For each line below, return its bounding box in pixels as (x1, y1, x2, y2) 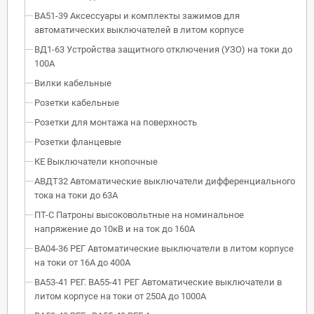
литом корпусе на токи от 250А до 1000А (34, 290, 206, 301)
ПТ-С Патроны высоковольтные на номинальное (34, 209, 244, 220)
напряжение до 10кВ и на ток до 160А (34, 223, 195, 234)
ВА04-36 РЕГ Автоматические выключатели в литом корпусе (34, 243, 294, 254)
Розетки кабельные (34, 97, 119, 108)
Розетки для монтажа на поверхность (34, 116, 197, 128)
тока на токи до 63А (34, 189, 118, 200)
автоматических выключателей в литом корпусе (34, 24, 244, 35)
